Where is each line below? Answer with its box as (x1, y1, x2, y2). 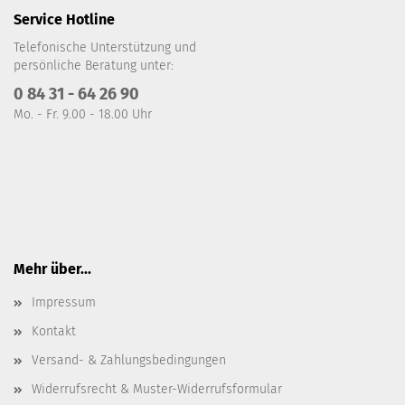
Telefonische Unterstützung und (14, 40, 196, 55)
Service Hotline (14, 11, 115, 28)
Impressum (32, 295, 96, 310)
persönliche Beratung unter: (14, 58, 174, 73)
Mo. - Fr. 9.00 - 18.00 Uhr (14, 107, 152, 122)
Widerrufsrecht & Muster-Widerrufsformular (32, 381, 282, 397)
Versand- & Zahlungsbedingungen (32, 353, 226, 368)
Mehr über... (14, 260, 91, 278)
